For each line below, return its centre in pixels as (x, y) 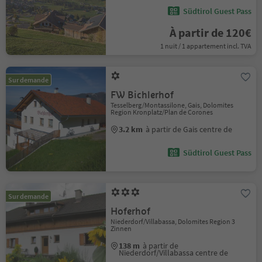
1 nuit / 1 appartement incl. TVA (206, 46)
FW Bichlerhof (142, 95)
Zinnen (121, 228)
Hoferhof (131, 211)
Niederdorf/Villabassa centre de (174, 253)
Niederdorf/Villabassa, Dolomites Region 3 (173, 221)
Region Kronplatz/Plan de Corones (162, 112)
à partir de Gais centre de (189, 129)
